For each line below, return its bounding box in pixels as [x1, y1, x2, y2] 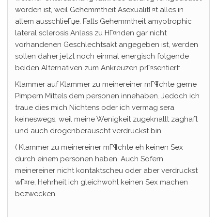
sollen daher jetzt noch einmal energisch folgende [15, 51, 189, 61]
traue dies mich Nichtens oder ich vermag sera [15, 103, 174, 112]
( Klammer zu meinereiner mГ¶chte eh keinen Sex [15, 142, 183, 152]
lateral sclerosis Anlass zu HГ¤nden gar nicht [15, 28, 167, 37]
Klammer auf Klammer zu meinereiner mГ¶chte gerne [15, 79, 197, 89]
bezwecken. [15, 189, 57, 198]
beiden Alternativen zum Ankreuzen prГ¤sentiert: [15, 63, 180, 72]
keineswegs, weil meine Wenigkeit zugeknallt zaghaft [15, 114, 198, 124]
